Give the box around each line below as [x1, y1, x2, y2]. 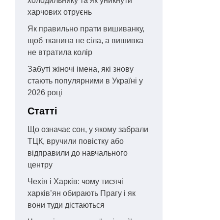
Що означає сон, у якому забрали [27, 125, 148, 134]
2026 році [27, 88, 62, 97]
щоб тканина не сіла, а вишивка [27, 36, 143, 45]
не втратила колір [27, 48, 92, 57]
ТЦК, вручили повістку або [27, 137, 124, 146]
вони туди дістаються [27, 201, 105, 210]
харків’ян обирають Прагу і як [27, 189, 136, 198]
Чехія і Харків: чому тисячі [27, 177, 123, 186]
